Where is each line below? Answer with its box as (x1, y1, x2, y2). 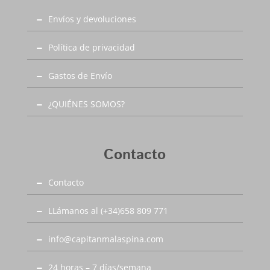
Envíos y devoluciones (48, 13, 136, 25)
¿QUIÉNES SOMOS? (48, 98, 125, 110)
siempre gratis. (33, 4, 95, 16)
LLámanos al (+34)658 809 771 (48, 205, 168, 217)
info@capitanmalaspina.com (48, 233, 163, 245)
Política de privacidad (48, 42, 135, 54)
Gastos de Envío (48, 70, 112, 82)
